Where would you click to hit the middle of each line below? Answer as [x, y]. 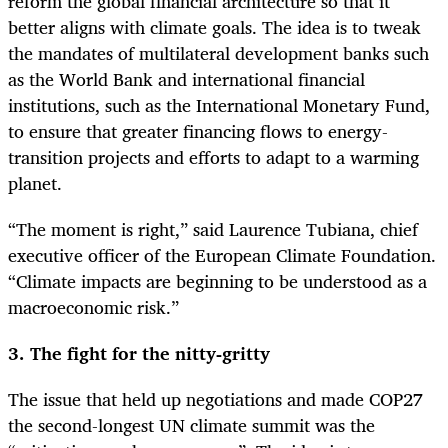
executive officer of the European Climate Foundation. [222, 254]
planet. [35, 182]
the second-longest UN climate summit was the [191, 425]
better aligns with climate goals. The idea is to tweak [214, 26]
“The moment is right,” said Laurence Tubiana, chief [213, 228]
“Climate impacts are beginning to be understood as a [217, 280]
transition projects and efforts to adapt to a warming [213, 156]
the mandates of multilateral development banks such [218, 52]
